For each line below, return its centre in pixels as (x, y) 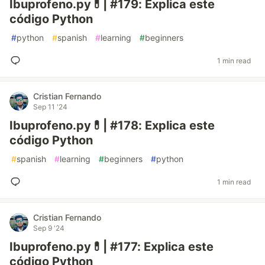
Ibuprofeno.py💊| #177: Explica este (112, 247)
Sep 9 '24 (49, 228)
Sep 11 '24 (50, 107)
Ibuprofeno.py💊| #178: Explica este (112, 125)
